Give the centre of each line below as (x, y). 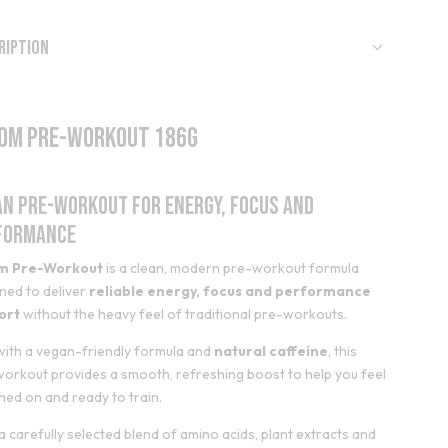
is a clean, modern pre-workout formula (231, 268)
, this (343, 351)
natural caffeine (271, 351)
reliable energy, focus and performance (230, 291)
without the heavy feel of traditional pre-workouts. (184, 314)
